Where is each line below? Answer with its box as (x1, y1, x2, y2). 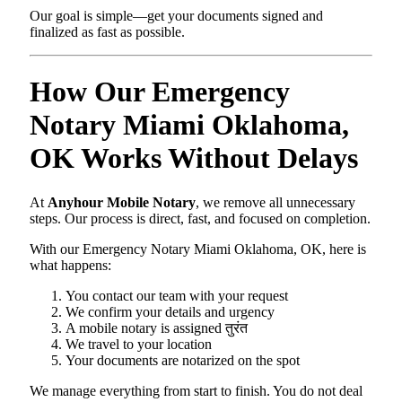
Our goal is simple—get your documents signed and (30, 7, 323, 23)
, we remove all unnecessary (196, 194, 355, 210)
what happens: (30, 257, 111, 273)
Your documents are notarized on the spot (66, 352, 300, 368)
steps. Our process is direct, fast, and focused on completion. (30, 210, 371, 226)
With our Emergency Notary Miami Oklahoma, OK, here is (30, 240, 366, 257)
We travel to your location (66, 336, 212, 352)
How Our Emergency (30, 75, 290, 109)
